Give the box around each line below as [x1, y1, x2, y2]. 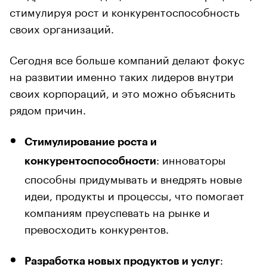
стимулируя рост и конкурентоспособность [10, 2, 240, 19]
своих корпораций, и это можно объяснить [10, 83, 235, 100]
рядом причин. [10, 100, 86, 117]
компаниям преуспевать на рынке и [24, 202, 210, 219]
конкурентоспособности [24, 155, 156, 166]
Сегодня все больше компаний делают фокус [10, 49, 244, 67]
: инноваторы [156, 150, 226, 167]
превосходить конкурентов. [24, 219, 169, 236]
